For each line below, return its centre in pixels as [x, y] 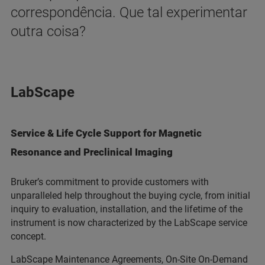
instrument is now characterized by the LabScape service [129, 223]
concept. [28, 237]
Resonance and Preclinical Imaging [92, 152]
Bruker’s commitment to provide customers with [110, 182]
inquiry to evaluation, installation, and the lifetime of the [127, 209]
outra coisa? [48, 32]
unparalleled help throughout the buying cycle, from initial [130, 196]
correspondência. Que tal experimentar [129, 13]
